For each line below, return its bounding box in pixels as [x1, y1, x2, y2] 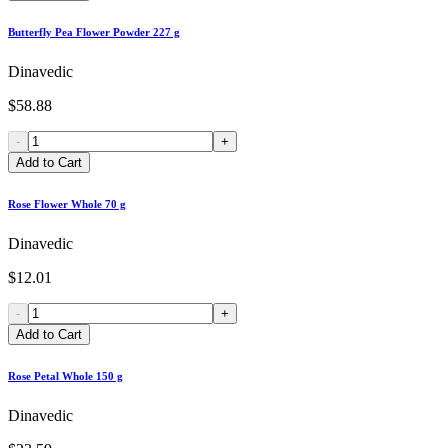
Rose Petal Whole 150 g [8, 370, 123, 383]
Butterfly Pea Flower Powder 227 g [8, 26, 180, 39]
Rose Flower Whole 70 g [8, 198, 126, 211]
